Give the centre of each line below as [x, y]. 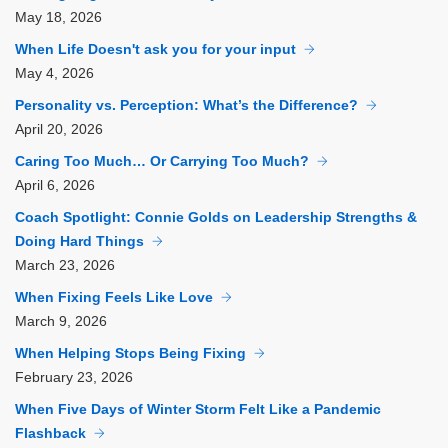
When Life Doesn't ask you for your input [155, 49]
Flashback [50, 433]
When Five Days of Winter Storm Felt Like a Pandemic [198, 409]
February [46, 377]
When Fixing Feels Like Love [114, 297]
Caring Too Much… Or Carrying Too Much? [162, 161]
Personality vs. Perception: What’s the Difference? [186, 105]
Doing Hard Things [79, 241]
